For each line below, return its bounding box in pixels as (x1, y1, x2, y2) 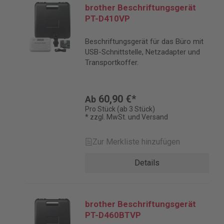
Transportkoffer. (85, 58, 138, 67)
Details (134, 158, 159, 167)
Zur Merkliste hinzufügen (92, 137, 180, 146)
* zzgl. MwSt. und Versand (85, 113, 168, 121)
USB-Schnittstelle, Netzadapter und (85, 47, 200, 56)
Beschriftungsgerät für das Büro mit (85, 37, 203, 46)
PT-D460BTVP (85, 210, 141, 220)
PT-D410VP (85, 13, 130, 23)
